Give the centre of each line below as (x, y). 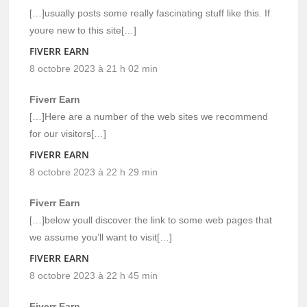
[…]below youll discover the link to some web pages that (151, 220)
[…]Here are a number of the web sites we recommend (149, 116)
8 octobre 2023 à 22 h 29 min (94, 172)
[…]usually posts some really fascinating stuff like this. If (150, 13)
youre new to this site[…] (83, 30)
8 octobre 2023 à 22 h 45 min (94, 275)
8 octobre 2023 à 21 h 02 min (94, 68)
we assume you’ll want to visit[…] (101, 237)
